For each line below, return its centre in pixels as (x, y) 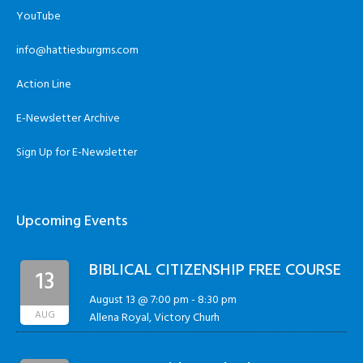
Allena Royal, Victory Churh (155, 318)
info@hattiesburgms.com (78, 50)
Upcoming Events (72, 221)
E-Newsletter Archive (68, 118)
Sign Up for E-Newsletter (77, 152)
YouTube (39, 16)
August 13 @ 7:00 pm (139, 300)
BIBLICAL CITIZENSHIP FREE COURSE (216, 270)
